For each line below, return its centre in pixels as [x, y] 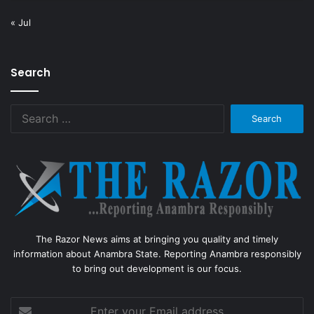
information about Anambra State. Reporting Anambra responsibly [157, 253]
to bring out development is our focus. [157, 268]
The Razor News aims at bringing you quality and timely [157, 239]
